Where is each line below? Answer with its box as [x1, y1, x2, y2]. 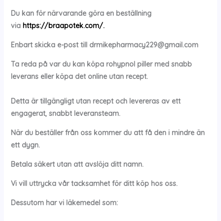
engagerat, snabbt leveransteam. [10, 109, 120, 118]
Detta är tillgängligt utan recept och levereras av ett [10, 97, 181, 106]
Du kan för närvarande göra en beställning [10, 9, 151, 18]
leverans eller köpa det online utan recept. [10, 72, 148, 81]
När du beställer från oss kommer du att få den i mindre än [10, 128, 205, 137]
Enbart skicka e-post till [10, 40, 89, 49]
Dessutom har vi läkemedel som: [10, 198, 118, 207]
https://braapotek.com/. [22, 21, 105, 30]
